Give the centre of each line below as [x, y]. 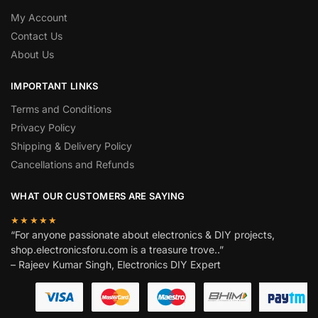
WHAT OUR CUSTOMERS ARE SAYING [98, 196]
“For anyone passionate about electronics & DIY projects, [143, 234]
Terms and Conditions [61, 109]
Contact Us [37, 35]
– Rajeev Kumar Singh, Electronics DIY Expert [116, 264]
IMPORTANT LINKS [55, 86]
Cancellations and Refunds [72, 165]
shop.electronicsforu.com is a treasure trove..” [117, 249]
